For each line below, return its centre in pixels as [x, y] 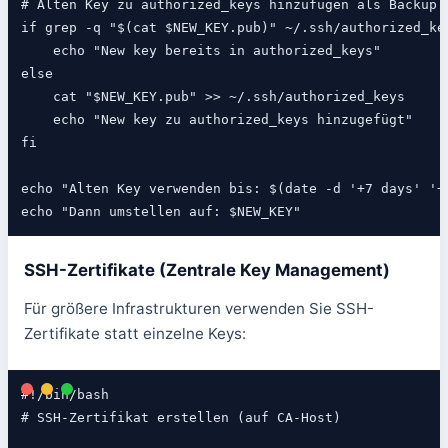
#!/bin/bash [64, 395]
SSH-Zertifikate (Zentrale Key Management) [207, 270]
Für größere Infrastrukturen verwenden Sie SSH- [199, 309]
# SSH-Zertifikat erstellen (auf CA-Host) [180, 418]
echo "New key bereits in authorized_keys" [200, 51]
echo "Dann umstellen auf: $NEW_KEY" [160, 212]
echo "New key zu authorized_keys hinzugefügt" [216, 120]
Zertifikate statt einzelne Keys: [135, 334]
